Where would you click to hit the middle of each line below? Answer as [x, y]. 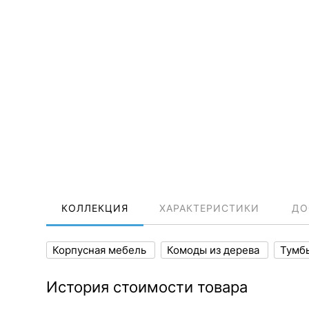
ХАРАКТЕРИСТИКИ [209, 208]
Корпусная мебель [101, 250]
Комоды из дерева [215, 250]
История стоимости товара [147, 287]
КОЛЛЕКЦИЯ [95, 208]
